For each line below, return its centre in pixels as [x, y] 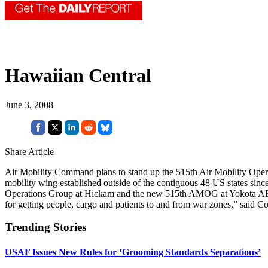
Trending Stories [45, 227]
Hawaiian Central [78, 76]
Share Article [29, 151]
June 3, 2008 [29, 105]
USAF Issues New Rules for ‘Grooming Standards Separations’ [133, 252]
